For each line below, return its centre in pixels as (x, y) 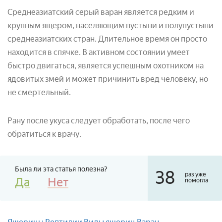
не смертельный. (39, 93)
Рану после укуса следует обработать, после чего (99, 121)
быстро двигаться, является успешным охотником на (106, 66)
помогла (196, 181)
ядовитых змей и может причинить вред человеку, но (108, 79)
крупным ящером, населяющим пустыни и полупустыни (111, 26)
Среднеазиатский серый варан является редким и (101, 12)
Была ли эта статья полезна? (61, 169)
